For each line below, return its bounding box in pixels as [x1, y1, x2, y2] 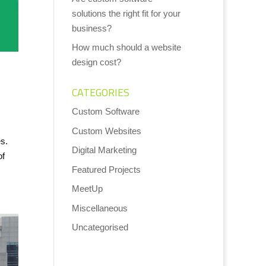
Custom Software [71, 106, 140, 116]
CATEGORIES [71, 83, 129, 102]
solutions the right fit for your [71, 8, 180, 18]
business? [71, 23, 112, 33]
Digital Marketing [71, 145, 137, 155]
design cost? [71, 57, 121, 67]
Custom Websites [71, 125, 141, 136]
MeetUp [71, 183, 103, 194]
